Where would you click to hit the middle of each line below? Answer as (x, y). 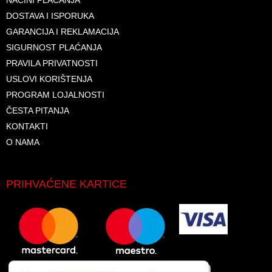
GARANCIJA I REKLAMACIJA (63, 31)
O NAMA (23, 142)
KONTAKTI (27, 126)
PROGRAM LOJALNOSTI (55, 94)
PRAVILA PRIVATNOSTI (52, 63)
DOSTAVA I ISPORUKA (50, 15)
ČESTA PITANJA (38, 110)
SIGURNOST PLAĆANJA (54, 47)
